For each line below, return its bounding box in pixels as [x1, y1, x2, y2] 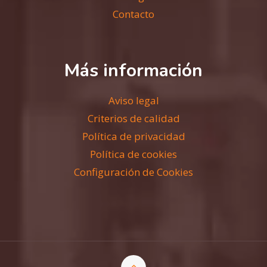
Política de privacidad [82, 129, 185, 143]
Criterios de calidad [87, 111, 180, 125]
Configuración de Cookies [74, 164, 193, 179]
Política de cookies [90, 147, 177, 161]
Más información [64, 58, 203, 83]
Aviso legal [108, 93, 159, 107]
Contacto [113, 7, 154, 21]
